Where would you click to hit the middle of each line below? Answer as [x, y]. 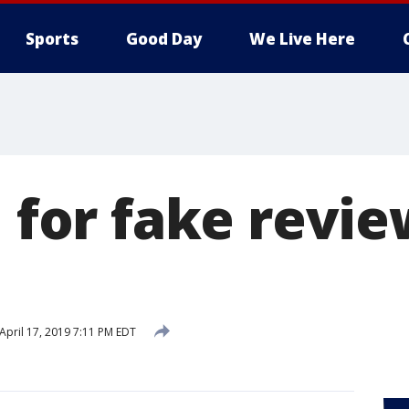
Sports [52, 39]
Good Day [164, 39]
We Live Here [302, 39]
